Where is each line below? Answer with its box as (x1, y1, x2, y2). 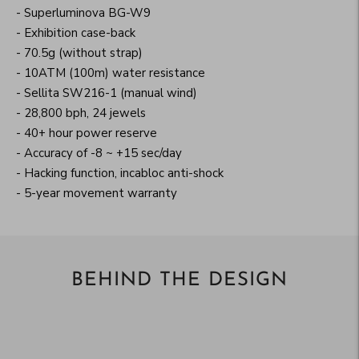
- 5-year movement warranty (16, 184, 177, 201)
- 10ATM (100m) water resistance (16, 64, 205, 81)
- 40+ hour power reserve (16, 124, 157, 141)
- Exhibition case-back (16, 24, 135, 41)
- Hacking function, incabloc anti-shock (16, 164, 224, 181)
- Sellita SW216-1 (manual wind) (16, 84, 197, 101)
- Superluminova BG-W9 (16, 4, 151, 21)
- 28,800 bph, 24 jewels (16, 104, 146, 121)
